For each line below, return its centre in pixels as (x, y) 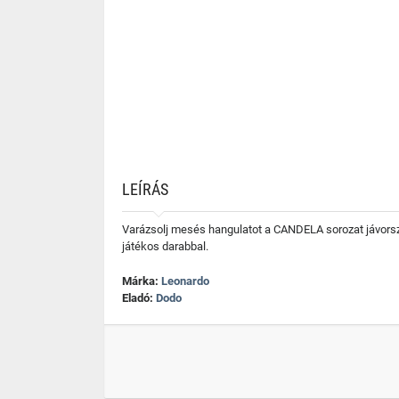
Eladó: (139, 298)
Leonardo (185, 281)
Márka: (142, 281)
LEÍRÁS (145, 189)
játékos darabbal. (165, 246)
